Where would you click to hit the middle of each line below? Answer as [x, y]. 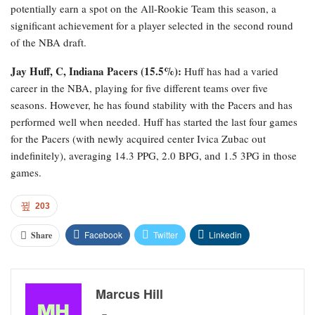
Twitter [166, 235]
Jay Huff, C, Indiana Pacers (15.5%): [96, 71]
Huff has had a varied [230, 71]
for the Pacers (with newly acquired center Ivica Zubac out [138, 139]
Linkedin [225, 235]
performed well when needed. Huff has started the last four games [154, 122]
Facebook [103, 235]
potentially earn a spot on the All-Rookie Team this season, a [143, 9]
